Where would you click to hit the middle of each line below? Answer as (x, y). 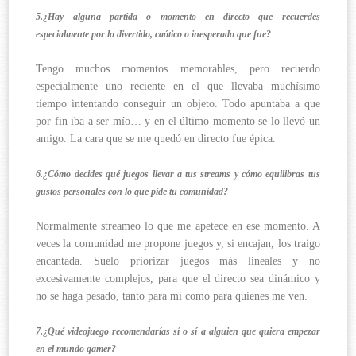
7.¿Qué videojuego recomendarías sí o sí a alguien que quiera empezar (178, 332)
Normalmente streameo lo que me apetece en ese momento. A (178, 226)
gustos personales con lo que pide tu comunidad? (132, 192)
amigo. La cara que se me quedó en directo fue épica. (156, 139)
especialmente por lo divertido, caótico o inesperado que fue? (154, 35)
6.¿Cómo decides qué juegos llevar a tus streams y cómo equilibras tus (178, 174)
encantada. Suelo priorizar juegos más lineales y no (178, 261)
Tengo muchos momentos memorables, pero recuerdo (178, 69)
